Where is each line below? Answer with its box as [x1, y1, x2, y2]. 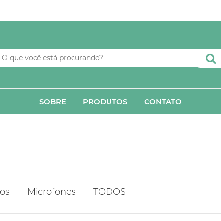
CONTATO [144, 96, 182, 106]
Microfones [27, 186, 76, 197]
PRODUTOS [83, 96, 127, 106]
